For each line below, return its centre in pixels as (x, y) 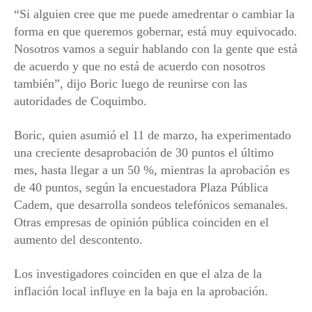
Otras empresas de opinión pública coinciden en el (141, 223)
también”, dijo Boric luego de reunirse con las (131, 84)
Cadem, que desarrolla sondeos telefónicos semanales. (151, 205)
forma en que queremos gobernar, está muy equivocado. (156, 32)
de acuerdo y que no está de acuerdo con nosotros (140, 67)
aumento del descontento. (78, 240)
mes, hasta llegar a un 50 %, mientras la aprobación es (152, 170)
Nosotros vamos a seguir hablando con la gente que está (156, 49)
